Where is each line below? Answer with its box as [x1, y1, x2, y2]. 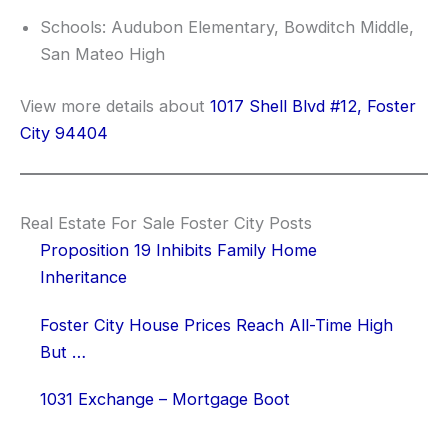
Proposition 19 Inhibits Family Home [40, 240, 317, 261]
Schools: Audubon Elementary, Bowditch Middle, [40, 17, 414, 38]
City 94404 [20, 122, 108, 143]
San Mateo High [40, 44, 165, 65]
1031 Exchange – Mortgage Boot [40, 389, 290, 410]
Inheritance [40, 267, 127, 288]
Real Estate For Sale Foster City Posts [20, 213, 312, 234]
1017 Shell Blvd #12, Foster [210, 95, 416, 116]
